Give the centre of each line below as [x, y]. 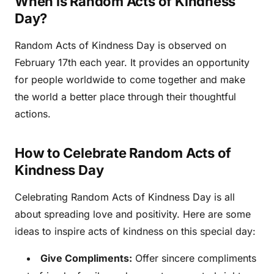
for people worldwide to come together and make [130, 80]
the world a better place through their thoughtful [125, 97]
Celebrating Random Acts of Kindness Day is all [125, 197]
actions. [33, 114]
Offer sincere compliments [194, 258]
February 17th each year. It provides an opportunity [132, 63]
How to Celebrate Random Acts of [123, 153]
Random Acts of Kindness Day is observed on [120, 46]
